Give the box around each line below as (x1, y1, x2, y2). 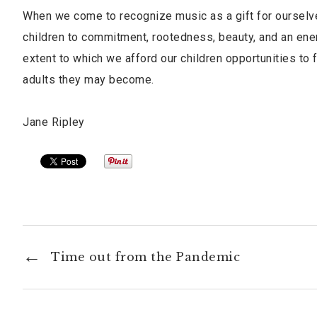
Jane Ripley (23, 115, 85, 129)
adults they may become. (23, 73, 154, 86)
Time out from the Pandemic (51, 250, 240, 264)
